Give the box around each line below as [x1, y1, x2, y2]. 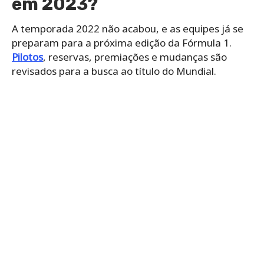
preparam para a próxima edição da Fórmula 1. [12, 36, 232, 50]
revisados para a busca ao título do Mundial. [12, 64, 216, 78]
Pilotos [12, 50, 43, 64]
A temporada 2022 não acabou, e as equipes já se [12, 22, 243, 36]
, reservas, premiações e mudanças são [43, 50, 227, 64]
